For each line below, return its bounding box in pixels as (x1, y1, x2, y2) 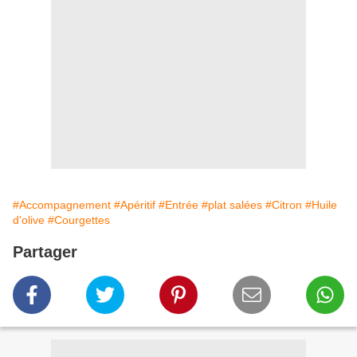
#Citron (265, 198, 302, 212)
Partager (13, 243, 77, 261)
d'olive (13, 214, 45, 227)
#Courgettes (48, 214, 110, 227)
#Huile (305, 198, 337, 212)
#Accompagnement (13, 198, 111, 212)
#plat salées (202, 198, 262, 212)
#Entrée (159, 198, 198, 212)
